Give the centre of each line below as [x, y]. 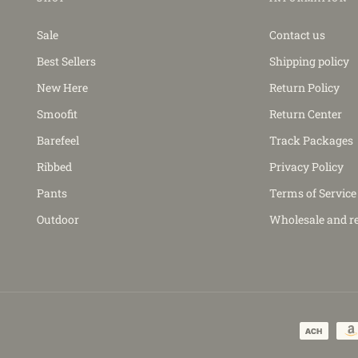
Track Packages [312, 140]
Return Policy [305, 88]
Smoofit [58, 114]
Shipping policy [310, 61]
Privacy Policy [307, 167]
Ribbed [55, 167]
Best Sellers [67, 61]
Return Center [306, 114]
